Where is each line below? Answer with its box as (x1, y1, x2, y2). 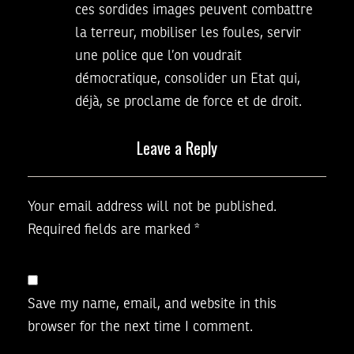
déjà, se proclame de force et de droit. (75, 95, 302, 110)
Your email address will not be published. (28, 200, 277, 215)
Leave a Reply (137, 135, 217, 160)
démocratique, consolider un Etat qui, (75, 72, 300, 87)
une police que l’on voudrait (75, 49, 242, 64)
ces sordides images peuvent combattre (75, 3, 313, 18)
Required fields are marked (28, 223, 194, 238)
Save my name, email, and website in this (28, 297, 277, 312)
